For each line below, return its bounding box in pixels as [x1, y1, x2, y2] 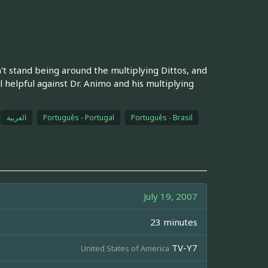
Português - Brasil [130, 112, 193, 123]
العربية [6, 112, 26, 123]
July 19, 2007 [144, 190, 197, 202]
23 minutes [150, 215, 197, 228]
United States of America [81, 242, 169, 254]
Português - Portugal [42, 112, 114, 123]
